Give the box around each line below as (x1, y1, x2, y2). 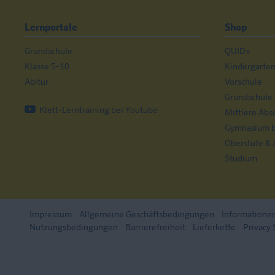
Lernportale (25, 23, 77, 33)
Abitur (25, 78, 48, 87)
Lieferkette (193, 223, 236, 232)
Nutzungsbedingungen (29, 223, 118, 232)
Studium (225, 155, 257, 163)
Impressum (29, 211, 72, 219)
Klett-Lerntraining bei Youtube (37, 106, 158, 115)
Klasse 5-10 (25, 63, 69, 71)
